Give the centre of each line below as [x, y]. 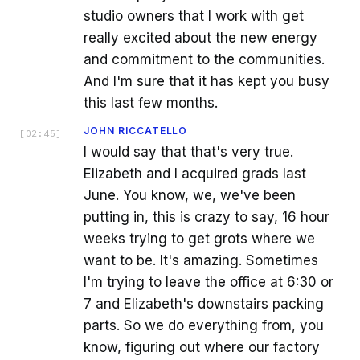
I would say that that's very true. [188, 151]
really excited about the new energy [200, 37]
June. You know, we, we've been [190, 195]
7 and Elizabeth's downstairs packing [204, 303]
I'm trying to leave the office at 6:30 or [209, 282]
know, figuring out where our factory [202, 347]
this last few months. [151, 102]
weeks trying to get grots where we [199, 238]
